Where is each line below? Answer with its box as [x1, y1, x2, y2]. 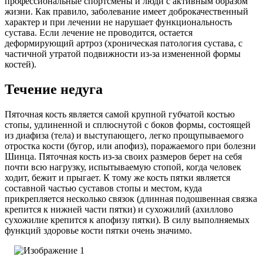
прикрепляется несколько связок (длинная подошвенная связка [5, 193, 257, 204]
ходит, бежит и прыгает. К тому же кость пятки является [5, 172, 230, 183]
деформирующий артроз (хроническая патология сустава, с [5, 38, 242, 48]
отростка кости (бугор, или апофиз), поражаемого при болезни [5, 140, 256, 151]
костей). [5, 59, 36, 69]
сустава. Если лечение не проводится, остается [5, 27, 193, 38]
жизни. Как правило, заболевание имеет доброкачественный [5, 6, 248, 16]
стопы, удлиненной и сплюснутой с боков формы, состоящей [5, 119, 251, 130]
